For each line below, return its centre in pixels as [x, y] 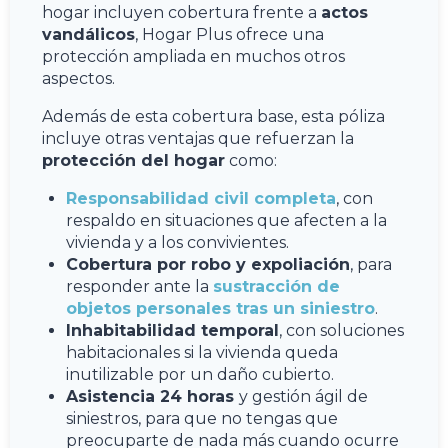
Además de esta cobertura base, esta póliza [213, 116]
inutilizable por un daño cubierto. [200, 374]
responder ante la [139, 286]
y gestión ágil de [303, 396]
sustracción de [276, 286]
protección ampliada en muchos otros [193, 56]
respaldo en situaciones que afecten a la [226, 220]
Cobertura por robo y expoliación [208, 264]
